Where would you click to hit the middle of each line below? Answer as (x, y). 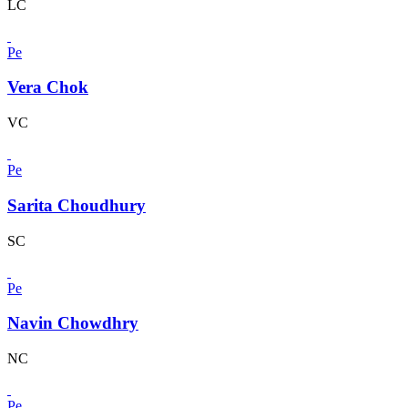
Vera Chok (48, 87)
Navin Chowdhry (73, 323)
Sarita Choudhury (76, 205)
